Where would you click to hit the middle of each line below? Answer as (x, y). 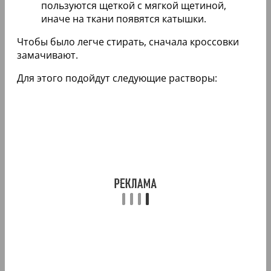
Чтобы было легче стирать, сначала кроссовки (128, 42)
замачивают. (47, 55)
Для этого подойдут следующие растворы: (117, 78)
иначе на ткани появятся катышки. (124, 19)
